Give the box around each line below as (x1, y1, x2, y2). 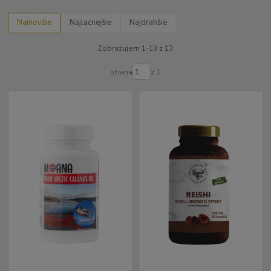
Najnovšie (17, 17, 52, 28)
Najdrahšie (129, 17, 168, 28)
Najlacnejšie (70, 17, 112, 28)
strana (110, 67, 132, 77)
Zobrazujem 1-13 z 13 (97, 43, 174, 53)
